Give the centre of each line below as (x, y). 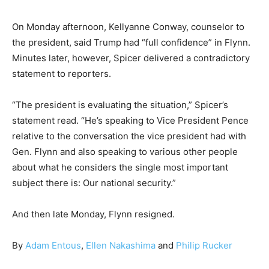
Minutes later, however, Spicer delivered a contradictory (131, 58)
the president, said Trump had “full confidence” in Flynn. (131, 42)
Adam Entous (53, 245)
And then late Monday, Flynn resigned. (93, 214)
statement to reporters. (62, 74)
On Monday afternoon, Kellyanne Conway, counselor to (128, 27)
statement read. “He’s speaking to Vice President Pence (130, 120)
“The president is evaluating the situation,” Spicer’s (120, 105)
